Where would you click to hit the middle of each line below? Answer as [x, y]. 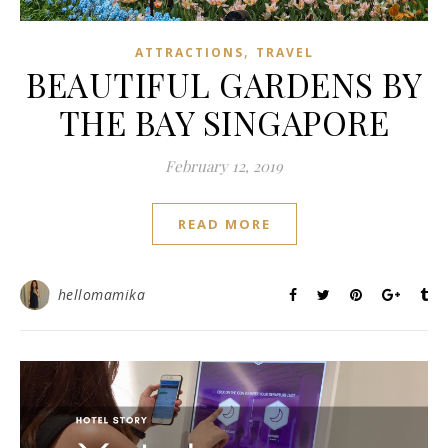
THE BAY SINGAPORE [224, 122]
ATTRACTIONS [189, 53]
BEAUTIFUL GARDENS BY [224, 84]
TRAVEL [284, 53]
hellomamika [101, 295]
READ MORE [224, 224]
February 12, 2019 [224, 166]
